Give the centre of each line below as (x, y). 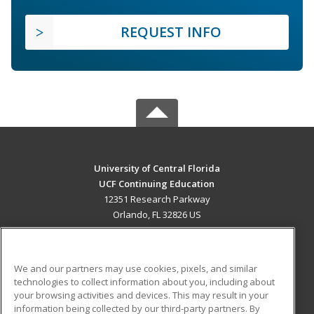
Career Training (79, 260)
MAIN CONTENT (157, 243)
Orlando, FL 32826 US (157, 214)
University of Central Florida (157, 168)
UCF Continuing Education (157, 183)
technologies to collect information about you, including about (144, 281)
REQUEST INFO (171, 32)
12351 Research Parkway (157, 199)
